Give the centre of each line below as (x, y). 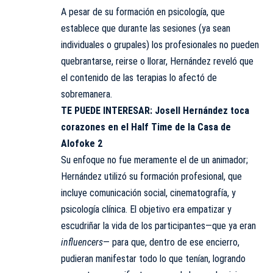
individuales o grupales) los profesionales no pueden (160, 45)
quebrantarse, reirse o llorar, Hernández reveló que (157, 62)
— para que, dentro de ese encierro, (171, 243)
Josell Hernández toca (202, 111)
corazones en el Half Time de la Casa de (146, 127)
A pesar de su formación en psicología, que (143, 12)
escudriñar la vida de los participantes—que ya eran (158, 226)
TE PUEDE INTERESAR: (108, 111)
